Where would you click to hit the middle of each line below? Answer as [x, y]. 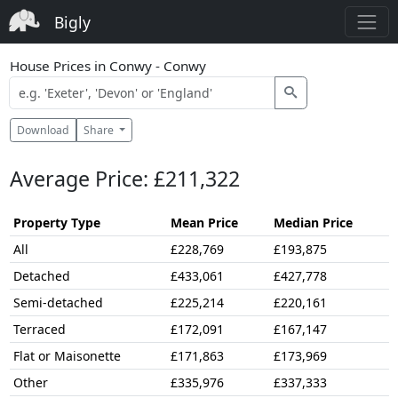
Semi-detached [58, 303]
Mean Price [204, 223]
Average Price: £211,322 [124, 179]
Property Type [56, 223]
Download [43, 130]
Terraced [39, 330]
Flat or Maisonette [67, 356]
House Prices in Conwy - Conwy [107, 66]
